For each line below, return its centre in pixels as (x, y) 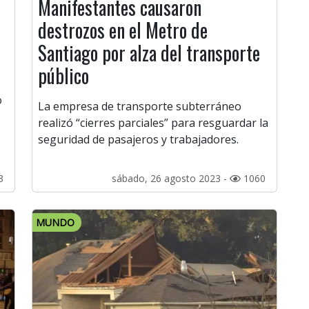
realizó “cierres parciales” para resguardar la (153, 123)
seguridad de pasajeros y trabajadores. (138, 140)
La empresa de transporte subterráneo (140, 107)
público (63, 76)
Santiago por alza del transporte (149, 53)
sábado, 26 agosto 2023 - (171, 179)
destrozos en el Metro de (123, 30)
